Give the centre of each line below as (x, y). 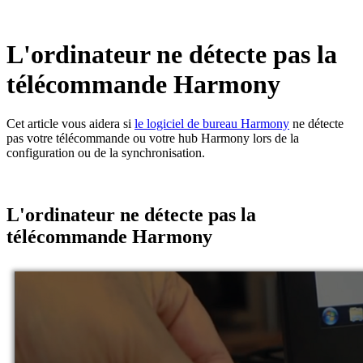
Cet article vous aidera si (70, 124)
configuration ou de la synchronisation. (106, 153)
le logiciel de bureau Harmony (212, 124)
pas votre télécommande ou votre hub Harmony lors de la (153, 139)
